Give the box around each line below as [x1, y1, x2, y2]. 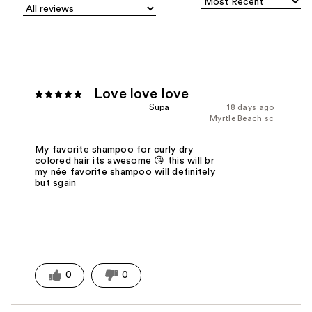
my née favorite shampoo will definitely [35, 166, 215, 177]
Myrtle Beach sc [210, 114, 274, 123]
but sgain [35, 178, 77, 188]
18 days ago [227, 102, 274, 111]
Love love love [94, 86, 189, 101]
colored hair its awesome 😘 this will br [35, 155, 214, 166]
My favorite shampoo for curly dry [35, 144, 194, 155]
